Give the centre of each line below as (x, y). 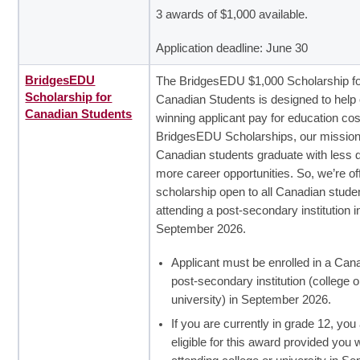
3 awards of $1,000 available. (232, 14)
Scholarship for (69, 97)
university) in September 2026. (252, 299)
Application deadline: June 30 (232, 48)
